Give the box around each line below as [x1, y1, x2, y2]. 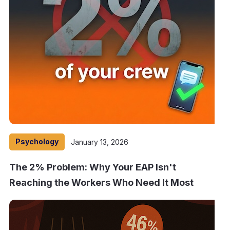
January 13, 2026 [71, 137, 128, 146]
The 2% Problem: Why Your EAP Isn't [9, 162, 176, 172]
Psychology [15, 137, 59, 146]
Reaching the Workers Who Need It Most [9, 177, 194, 188]
